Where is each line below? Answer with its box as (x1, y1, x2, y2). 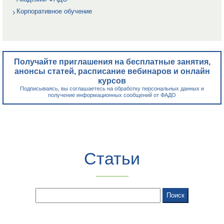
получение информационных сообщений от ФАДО (48, 91, 176, 98)
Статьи (84, 148, 140, 168)
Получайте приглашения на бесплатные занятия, (13, 57, 210, 66)
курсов (98, 76, 126, 85)
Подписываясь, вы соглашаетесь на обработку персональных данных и (20, 85, 204, 91)
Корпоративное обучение (16, 7, 92, 15)
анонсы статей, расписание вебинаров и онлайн (14, 66, 210, 75)
